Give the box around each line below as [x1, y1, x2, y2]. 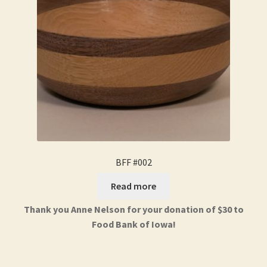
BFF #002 [115, 156, 152, 168]
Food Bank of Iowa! [91, 218, 176, 230]
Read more [111, 180, 156, 193]
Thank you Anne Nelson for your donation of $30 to [23, 203, 244, 215]
